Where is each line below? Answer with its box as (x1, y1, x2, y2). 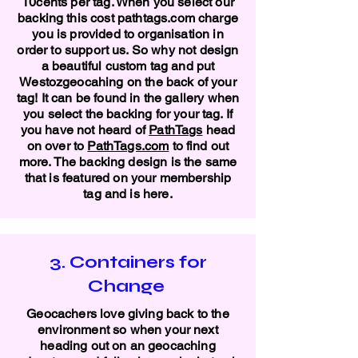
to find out (169, 138, 229, 153)
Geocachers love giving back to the (26, 306, 229, 321)
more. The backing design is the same (18, 154, 237, 169)
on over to (26, 138, 88, 153)
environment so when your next (38, 322, 218, 337)
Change (87, 276, 169, 296)
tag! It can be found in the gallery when (16, 90, 240, 105)
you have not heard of (20, 122, 149, 137)
